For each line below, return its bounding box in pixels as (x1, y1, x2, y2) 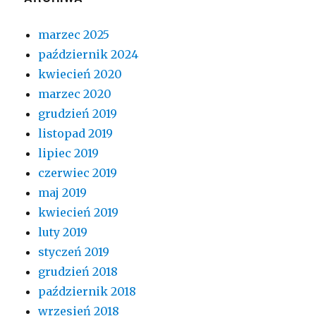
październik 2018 (38, 284, 137, 299)
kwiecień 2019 (38, 205, 119, 220)
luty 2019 (38, 225, 88, 240)
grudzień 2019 (38, 107, 118, 121)
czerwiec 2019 (38, 166, 118, 181)
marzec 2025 (38, 28, 110, 42)
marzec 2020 (38, 87, 112, 102)
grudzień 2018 (38, 265, 119, 279)
